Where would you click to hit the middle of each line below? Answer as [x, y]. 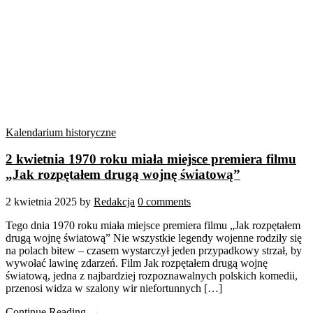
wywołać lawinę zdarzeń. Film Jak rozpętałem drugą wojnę [137, 263]
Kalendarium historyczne [61, 132]
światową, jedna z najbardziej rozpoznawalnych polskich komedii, [152, 276]
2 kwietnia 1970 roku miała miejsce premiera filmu [151, 159]
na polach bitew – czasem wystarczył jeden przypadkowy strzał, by [154, 251]
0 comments [164, 202]
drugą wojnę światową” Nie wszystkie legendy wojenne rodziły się [154, 238]
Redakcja [114, 202]
